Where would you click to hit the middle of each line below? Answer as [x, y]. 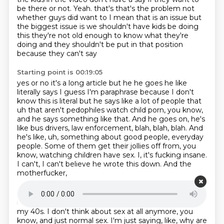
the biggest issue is [51, 26]
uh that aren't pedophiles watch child [82, 110]
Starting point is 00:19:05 [59, 72]
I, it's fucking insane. [172, 155]
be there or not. [45, 8]
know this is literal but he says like [76, 101]
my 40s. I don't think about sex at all [81, 211]
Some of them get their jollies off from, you [120, 146]
